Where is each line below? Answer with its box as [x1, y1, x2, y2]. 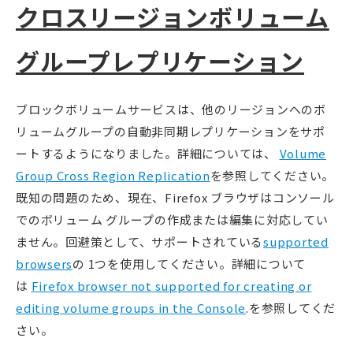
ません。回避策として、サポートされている [16, 232, 263, 250]
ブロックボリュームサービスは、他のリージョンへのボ [16, 100, 326, 117]
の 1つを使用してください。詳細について [72, 255, 306, 272]
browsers [16, 255, 72, 272]
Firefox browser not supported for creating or [31, 277, 312, 294]
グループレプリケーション [16, 43, 304, 78]
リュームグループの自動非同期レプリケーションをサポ [16, 122, 325, 139]
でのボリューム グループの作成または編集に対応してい [16, 210, 329, 228]
